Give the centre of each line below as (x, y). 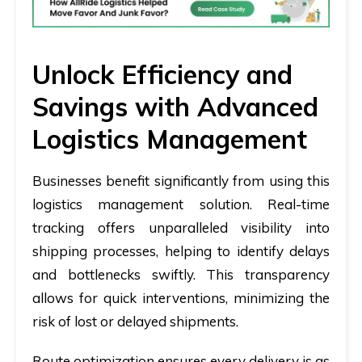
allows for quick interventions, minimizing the (181, 297)
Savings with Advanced (175, 106)
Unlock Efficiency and (162, 74)
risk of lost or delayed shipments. (135, 321)
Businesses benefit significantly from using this (181, 180)
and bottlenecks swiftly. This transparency (181, 274)
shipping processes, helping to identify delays (181, 250)
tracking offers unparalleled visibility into (181, 227)
